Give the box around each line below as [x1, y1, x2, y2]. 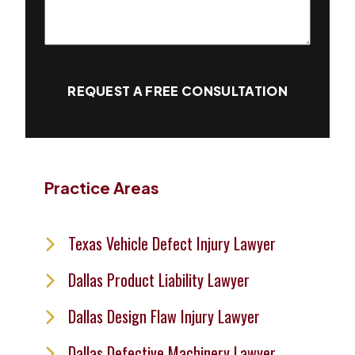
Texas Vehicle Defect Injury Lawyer [68, 231, 276, 255]
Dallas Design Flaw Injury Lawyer [68, 304, 260, 328]
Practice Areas [44, 177, 159, 197]
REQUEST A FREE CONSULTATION [67, 82, 288, 99]
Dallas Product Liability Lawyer [68, 268, 250, 292]
